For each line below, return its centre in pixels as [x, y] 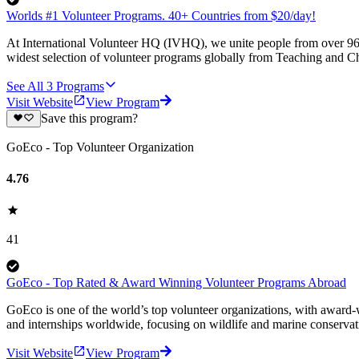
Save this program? [89, 119]
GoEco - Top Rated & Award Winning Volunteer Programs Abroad [176, 282]
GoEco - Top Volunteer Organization [100, 147]
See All [25, 86]
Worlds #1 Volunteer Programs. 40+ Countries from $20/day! [161, 15]
